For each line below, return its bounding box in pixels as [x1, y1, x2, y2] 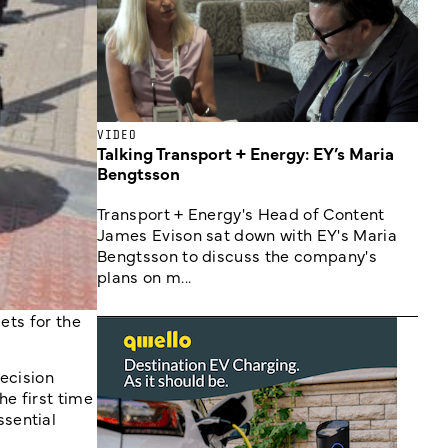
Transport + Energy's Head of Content [97, 202, 385, 224]
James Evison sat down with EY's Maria [97, 223, 397, 245]
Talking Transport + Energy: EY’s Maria [97, 141, 394, 165]
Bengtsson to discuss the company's [97, 244, 377, 266]
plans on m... [97, 265, 192, 287]
